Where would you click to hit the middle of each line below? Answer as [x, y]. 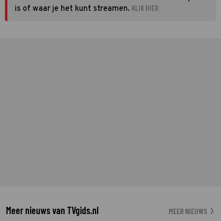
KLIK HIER [145, 7]
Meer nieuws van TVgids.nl [52, 210]
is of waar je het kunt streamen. [72, 9]
